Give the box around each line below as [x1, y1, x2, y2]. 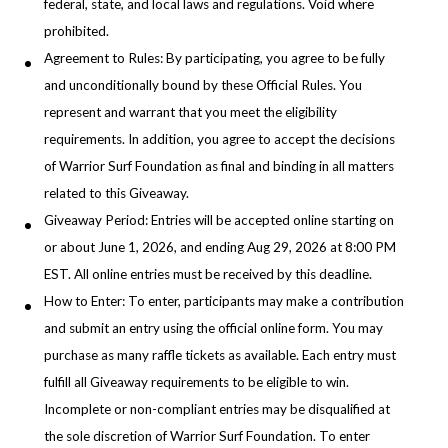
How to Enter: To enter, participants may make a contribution [44, 293, 404, 310]
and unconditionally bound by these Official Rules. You [44, 77, 362, 94]
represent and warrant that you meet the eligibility [44, 104, 337, 121]
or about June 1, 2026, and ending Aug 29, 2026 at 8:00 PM [44, 239, 396, 256]
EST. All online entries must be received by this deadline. [44, 266, 372, 283]
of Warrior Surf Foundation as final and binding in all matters [44, 158, 394, 175]
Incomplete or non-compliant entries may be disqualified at [44, 401, 390, 418]
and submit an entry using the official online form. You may [44, 320, 383, 337]
